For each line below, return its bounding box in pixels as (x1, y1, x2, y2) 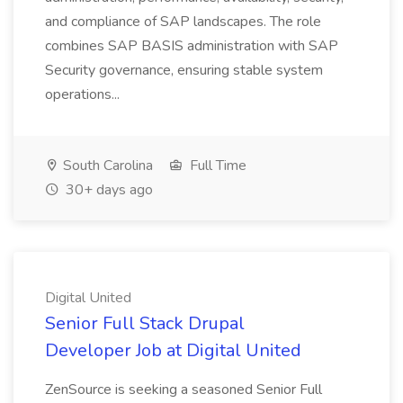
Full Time (186, 156, 246, 175)
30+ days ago (62, 180, 153, 200)
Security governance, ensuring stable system (45, 60, 323, 80)
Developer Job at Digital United (45, 338, 301, 363)
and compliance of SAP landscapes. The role (45, 12, 321, 31)
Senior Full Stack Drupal (45, 311, 245, 336)
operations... (45, 85, 123, 104)
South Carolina (59, 156, 153, 175)
